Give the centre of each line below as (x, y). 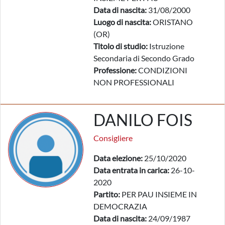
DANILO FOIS (143, 120)
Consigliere (113, 138)
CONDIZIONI (162, 70)
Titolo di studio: (121, 46)
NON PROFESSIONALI (134, 82)
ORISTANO (172, 22)
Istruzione (166, 46)
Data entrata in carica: (131, 170)
